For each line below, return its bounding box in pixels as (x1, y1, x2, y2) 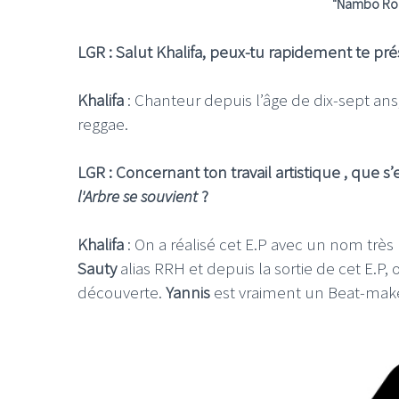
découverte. (77, 281, 166, 303)
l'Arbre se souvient (77, 184, 198, 207)
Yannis (166, 281, 210, 303)
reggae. (77, 112, 128, 134)
